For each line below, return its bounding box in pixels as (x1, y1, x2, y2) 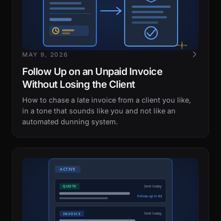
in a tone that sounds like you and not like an (22, 107, 176, 115)
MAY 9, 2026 (22, 51, 69, 58)
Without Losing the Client (22, 78, 135, 90)
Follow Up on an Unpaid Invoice (22, 66, 162, 77)
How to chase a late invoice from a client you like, (22, 96, 191, 104)
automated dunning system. (22, 117, 118, 126)
